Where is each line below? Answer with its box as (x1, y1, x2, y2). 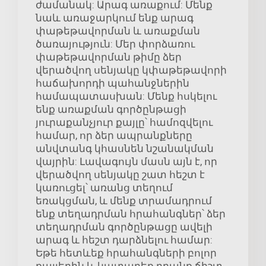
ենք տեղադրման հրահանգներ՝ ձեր (36, 208, 226, 220)
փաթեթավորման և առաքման (36, 25, 200, 37)
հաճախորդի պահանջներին (36, 77, 189, 90)
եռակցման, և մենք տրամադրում (36, 195, 212, 207)
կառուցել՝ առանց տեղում (36, 182, 173, 194)
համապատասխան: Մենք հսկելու (36, 90, 217, 103)
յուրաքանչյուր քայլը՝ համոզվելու (36, 116, 213, 129)
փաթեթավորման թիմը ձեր (36, 51, 182, 64)
